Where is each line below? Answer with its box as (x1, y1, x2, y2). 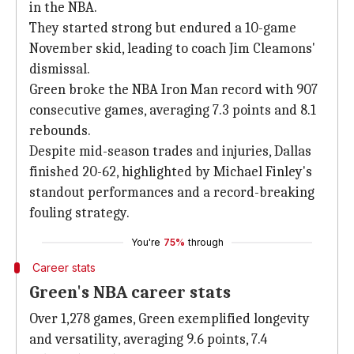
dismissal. (29, 61, 90, 77)
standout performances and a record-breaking (29, 184, 314, 201)
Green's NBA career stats (29, 282, 231, 303)
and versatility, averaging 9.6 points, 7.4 (29, 331, 267, 348)
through (187, 236, 224, 248)
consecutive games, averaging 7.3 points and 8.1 (29, 102, 316, 119)
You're (130, 236, 160, 248)
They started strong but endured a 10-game (29, 20, 296, 36)
